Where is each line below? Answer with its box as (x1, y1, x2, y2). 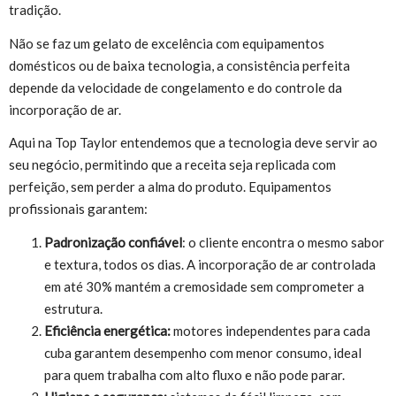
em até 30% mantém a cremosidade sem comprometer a (44, 278, 364, 294)
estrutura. (44, 300, 103, 316)
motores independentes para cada (171, 322, 370, 339)
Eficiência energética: (44, 322, 171, 339)
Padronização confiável (44, 233, 182, 250)
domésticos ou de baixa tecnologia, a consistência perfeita (9, 57, 350, 73)
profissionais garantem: (9, 201, 148, 217)
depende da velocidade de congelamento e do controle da (9, 79, 342, 95)
